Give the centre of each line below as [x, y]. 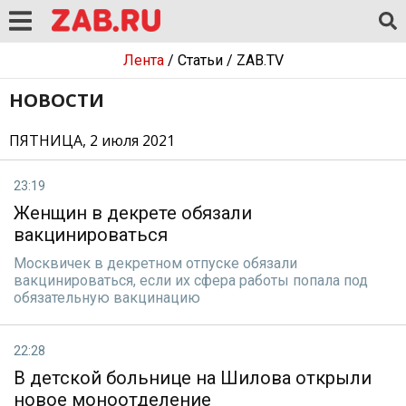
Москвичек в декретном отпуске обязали [155, 263]
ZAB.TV [260, 60]
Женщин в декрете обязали [133, 213]
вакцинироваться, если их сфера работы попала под [191, 280]
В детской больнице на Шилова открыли [193, 378]
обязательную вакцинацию [107, 298]
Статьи [200, 60]
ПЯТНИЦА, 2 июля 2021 [92, 140]
